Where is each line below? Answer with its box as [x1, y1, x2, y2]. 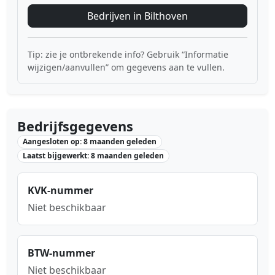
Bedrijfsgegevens [17, 117, 133, 135]
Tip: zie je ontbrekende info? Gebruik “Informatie [28, 48, 228, 60]
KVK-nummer [28, 184, 93, 198]
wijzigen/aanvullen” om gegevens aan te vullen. [28, 61, 225, 73]
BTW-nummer [28, 246, 95, 260]
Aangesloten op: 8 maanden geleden [22, 136, 157, 147]
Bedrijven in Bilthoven [87, 9, 188, 23]
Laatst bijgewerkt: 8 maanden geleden [22, 150, 164, 161]
